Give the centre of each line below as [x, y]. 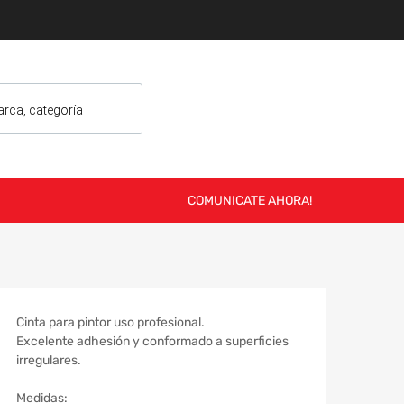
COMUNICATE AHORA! [250, 201]
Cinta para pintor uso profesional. [110, 323]
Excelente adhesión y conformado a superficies [152, 342]
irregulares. [49, 361]
